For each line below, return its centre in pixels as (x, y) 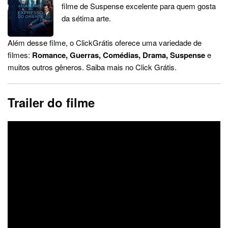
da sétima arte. (86, 18)
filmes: (20, 55)
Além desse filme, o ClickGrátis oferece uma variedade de (105, 42)
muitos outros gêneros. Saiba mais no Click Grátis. (92, 67)
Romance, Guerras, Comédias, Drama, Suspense (119, 55)
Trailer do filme (51, 102)
